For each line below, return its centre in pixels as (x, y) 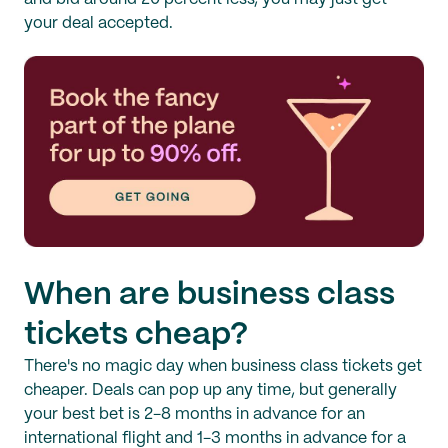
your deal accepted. (98, 24)
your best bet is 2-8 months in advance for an (194, 415)
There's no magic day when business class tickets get (223, 367)
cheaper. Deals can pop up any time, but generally (210, 391)
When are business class (209, 295)
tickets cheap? (136, 335)
